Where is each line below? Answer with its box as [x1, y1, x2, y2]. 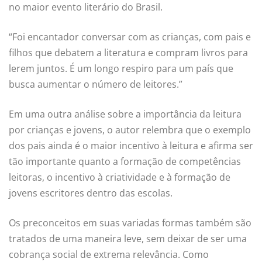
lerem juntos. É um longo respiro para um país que [9, 62, 233, 75]
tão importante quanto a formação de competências [9, 155, 241, 168]
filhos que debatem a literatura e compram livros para [9, 46, 248, 60]
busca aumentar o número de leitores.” [9, 78, 182, 91]
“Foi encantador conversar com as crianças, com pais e [9, 30, 251, 44]
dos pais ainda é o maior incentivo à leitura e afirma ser [9, 139, 253, 153]
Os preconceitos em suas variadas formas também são [9, 216, 251, 230]
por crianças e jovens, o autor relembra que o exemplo [9, 123, 251, 137]
